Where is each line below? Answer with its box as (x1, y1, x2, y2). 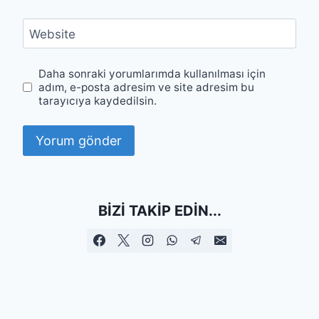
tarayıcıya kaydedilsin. (38, 93, 157, 108)
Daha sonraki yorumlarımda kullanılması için (38, 66, 266, 80)
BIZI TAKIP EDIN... (98, 202, 221, 219)
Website (28, 26, 75, 41)
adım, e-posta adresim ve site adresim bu (38, 80, 255, 94)
